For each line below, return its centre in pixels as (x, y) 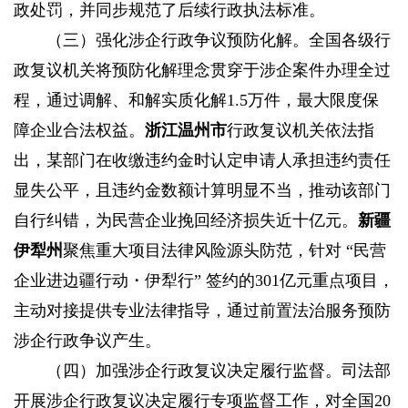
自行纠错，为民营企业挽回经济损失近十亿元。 (186, 221)
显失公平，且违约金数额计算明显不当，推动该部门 (202, 191)
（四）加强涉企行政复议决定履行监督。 (194, 371)
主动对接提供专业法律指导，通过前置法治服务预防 (202, 311)
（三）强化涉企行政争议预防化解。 (178, 41)
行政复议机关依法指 (301, 131)
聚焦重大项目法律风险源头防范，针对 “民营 (224, 251)
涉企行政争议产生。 (87, 341)
